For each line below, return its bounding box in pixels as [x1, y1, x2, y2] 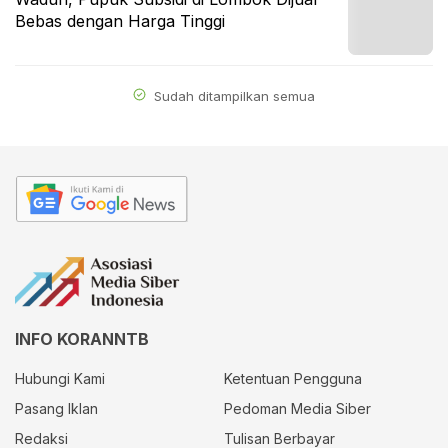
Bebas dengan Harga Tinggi [15, 11, 225, 31]
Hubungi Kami [15, 370, 105, 388]
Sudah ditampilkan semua [150, 88, 315, 104]
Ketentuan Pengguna [224, 370, 362, 388]
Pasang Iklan [15, 400, 98, 418]
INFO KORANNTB [15, 329, 149, 350]
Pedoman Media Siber [224, 400, 371, 418]
